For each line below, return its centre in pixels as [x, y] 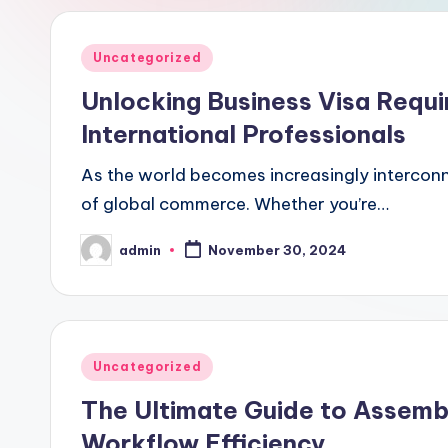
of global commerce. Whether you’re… [235, 204]
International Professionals [243, 134]
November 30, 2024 [276, 250]
